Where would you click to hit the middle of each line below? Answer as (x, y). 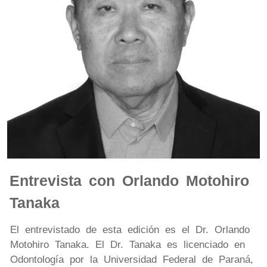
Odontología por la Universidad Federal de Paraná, (132, 259)
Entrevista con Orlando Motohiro (129, 180)
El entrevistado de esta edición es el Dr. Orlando (130, 229)
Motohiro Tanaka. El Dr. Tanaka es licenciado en (128, 244)
